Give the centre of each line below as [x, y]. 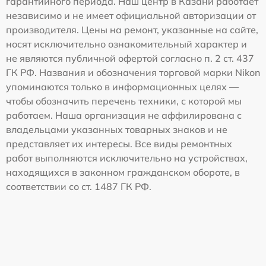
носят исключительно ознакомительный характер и [126, 44]
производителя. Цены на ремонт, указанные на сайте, [132, 30]
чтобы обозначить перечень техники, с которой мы [124, 101]
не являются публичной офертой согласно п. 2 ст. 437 [130, 58]
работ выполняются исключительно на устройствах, [127, 158]
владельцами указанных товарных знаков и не [117, 130]
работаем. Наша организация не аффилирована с [124, 115]
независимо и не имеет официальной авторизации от [131, 16]
